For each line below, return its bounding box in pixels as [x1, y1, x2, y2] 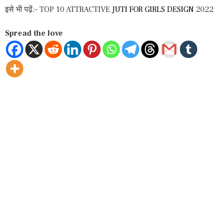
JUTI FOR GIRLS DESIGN [112, 4, 194, 14]
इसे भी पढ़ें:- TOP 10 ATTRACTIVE [5, 4, 112, 14]
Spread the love [5, 28, 63, 38]
